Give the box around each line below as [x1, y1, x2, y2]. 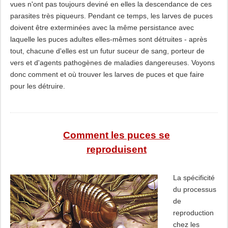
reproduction [173, 209, 214, 217]
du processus [173, 185, 216, 193]
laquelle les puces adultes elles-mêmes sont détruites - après [10, 35, 207, 43]
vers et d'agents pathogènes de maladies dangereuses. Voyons [10, 59, 215, 67]
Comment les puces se [63, 130, 170, 140]
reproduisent [86, 144, 147, 155]
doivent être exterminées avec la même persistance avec [10, 23, 194, 32]
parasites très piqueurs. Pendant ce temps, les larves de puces [10, 12, 213, 20]
